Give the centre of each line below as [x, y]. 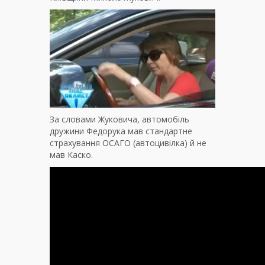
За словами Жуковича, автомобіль [119, 119]
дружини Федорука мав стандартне [121, 131]
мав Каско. [71, 154]
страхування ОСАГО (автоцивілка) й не [128, 143]
